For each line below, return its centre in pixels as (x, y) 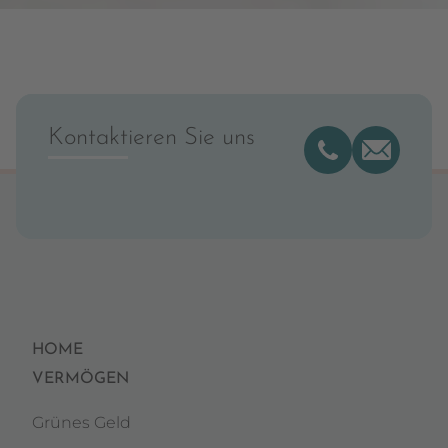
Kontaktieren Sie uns (151, 138)
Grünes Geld (81, 422)
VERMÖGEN (80, 379)
